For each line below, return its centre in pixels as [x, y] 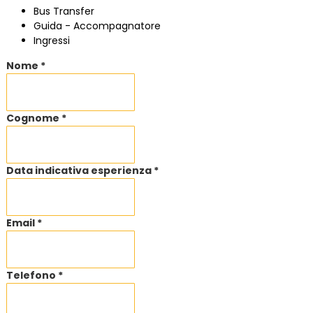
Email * [24, 223]
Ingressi [52, 41]
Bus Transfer [64, 12]
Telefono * [35, 276]
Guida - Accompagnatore [97, 26]
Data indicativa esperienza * [82, 171]
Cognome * [36, 118]
